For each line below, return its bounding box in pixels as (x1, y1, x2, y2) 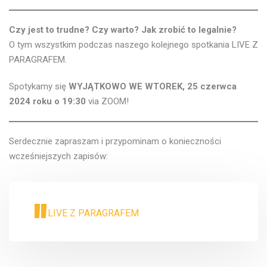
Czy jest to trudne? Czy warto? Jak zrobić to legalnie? (9, 24, 239, 35)
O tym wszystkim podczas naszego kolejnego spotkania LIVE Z (9, 39, 258, 50)
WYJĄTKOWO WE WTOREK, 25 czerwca (69, 81, 237, 92)
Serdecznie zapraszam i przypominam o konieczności (9, 136, 221, 147)
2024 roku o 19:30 (9, 96, 88, 107)
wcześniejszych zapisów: (9, 151, 108, 162)
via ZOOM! (88, 96, 129, 107)
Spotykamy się (9, 81, 69, 92)
